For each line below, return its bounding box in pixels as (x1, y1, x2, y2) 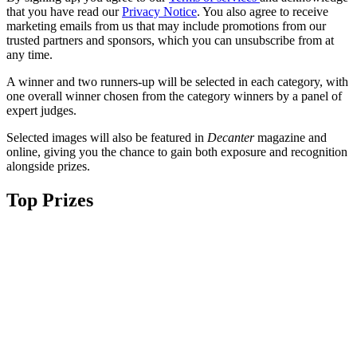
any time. (6, 48, 53, 62)
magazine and (254, 131, 327, 145)
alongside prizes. (6, 159, 90, 174)
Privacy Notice (122, 5, 197, 19)
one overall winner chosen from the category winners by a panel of (6, 89, 342, 104)
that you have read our (6, 5, 122, 19)
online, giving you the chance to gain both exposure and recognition (6, 145, 347, 159)
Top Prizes (6, 190, 93, 211)
